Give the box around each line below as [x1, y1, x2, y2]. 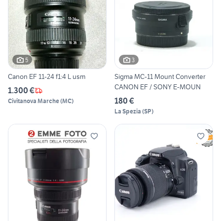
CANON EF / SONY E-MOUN [114, 82, 201, 92]
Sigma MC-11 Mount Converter [114, 72, 205, 81]
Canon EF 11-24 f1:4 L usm [8, 72, 85, 81]
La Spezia [114, 108, 141, 115]
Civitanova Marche [8, 97, 59, 105]
